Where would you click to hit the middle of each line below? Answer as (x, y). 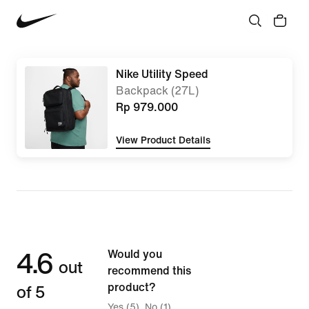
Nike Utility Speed (162, 74)
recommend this (149, 271)
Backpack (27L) (157, 91)
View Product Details (163, 140)
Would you (135, 254)
